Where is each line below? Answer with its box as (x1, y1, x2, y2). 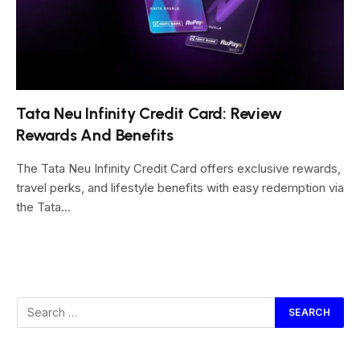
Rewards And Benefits (16, 125, 174, 145)
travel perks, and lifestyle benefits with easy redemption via (16, 179, 344, 195)
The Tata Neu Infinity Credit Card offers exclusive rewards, (16, 160, 341, 176)
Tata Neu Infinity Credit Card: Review (16, 103, 282, 123)
